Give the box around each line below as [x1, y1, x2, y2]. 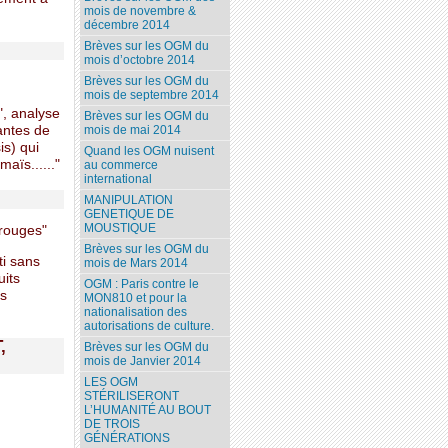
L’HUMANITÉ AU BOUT [84, 403, 212, 418]
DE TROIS [84, 417, 141, 432]
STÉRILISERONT [84, 389, 180, 404]
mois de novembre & [84, 4, 197, 19]
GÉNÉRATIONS [84, 431, 171, 446]
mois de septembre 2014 [84, 88, 220, 103]
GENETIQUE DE [84, 207, 175, 222]
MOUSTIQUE [84, 221, 157, 236]
